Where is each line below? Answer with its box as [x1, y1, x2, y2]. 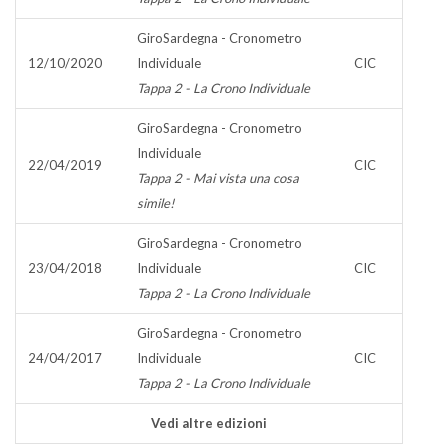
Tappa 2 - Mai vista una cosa [137, 170, 299, 186]
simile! [137, 195, 174, 211]
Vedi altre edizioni [151, 415, 267, 431]
